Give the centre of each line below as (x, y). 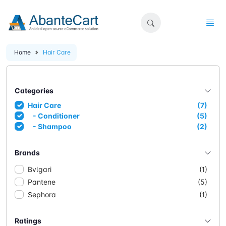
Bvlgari (39, 169)
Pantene (41, 182)
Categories (34, 90)
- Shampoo (50, 126)
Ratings (28, 220)
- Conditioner (54, 116)
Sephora (42, 194)
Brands (27, 152)
